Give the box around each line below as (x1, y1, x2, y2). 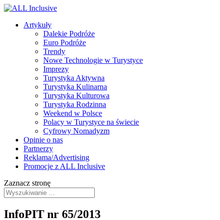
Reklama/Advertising (24, 153, 89, 162)
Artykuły (24, 21, 52, 29)
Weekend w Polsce (43, 109, 102, 117)
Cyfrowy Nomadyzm (43, 127, 110, 135)
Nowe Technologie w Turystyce (43, 56, 143, 64)
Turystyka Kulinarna (43, 82, 107, 91)
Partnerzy (24, 144, 53, 153)
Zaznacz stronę (4, 179, 51, 187)
